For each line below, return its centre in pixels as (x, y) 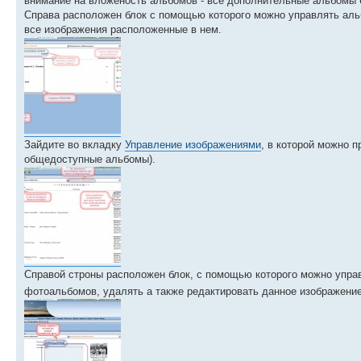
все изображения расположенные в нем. (123, 29)
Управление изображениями (193, 144)
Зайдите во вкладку (75, 144)
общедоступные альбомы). (90, 159)
